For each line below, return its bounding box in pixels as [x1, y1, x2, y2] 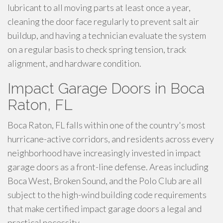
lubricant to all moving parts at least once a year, [7, 2, 191, 13]
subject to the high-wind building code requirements [7, 189, 207, 200]
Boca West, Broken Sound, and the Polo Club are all [7, 175, 202, 186]
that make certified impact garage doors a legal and [7, 203, 202, 214]
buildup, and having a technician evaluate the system [7, 30, 206, 41]
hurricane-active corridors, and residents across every [7, 133, 214, 144]
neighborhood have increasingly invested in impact [7, 147, 201, 158]
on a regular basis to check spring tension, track [7, 44, 186, 55]
